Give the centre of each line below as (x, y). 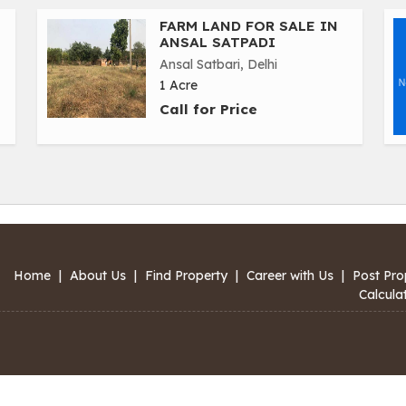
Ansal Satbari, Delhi (218, 65)
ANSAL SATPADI (217, 43)
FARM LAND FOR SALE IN (249, 26)
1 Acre (179, 86)
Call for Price (208, 110)
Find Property (186, 276)
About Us (98, 276)
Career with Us (290, 276)
